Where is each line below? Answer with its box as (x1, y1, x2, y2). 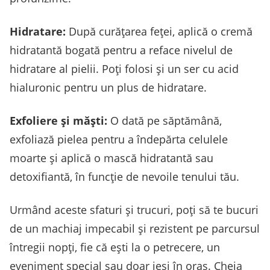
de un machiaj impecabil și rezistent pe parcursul (10, 221, 260, 236)
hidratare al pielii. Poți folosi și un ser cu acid (10, 61, 239, 76)
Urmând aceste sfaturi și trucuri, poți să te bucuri (10, 202, 259, 217)
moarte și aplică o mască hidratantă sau (10, 150, 213, 165)
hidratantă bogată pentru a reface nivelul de (10, 42, 233, 57)
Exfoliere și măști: (10, 113, 107, 128)
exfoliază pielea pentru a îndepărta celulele (10, 131, 228, 146)
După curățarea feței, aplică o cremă (66, 24, 253, 39)
